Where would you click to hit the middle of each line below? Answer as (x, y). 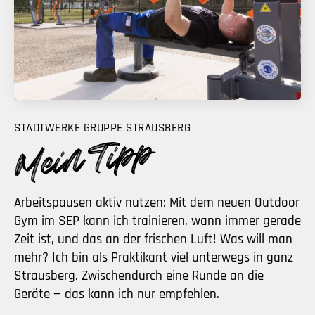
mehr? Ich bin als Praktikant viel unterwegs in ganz (154, 258)
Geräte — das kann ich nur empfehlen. (117, 295)
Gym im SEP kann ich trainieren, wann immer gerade (157, 221)
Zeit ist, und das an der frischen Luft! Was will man (153, 240)
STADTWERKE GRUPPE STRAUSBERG (102, 128)
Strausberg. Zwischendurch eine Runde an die (139, 276)
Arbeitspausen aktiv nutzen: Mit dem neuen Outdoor (157, 203)
